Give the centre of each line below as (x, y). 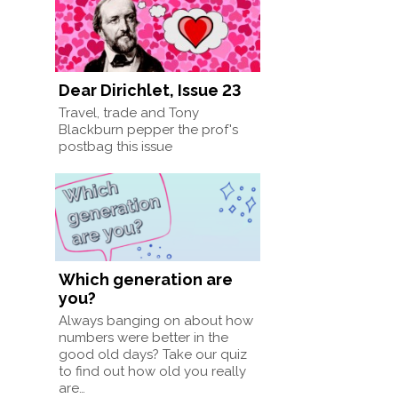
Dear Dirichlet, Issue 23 (151, 90)
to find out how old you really (153, 372)
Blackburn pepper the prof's (149, 129)
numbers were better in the (144, 338)
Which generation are (146, 280)
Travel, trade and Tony (129, 112)
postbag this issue (116, 146)
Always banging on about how (156, 321)
